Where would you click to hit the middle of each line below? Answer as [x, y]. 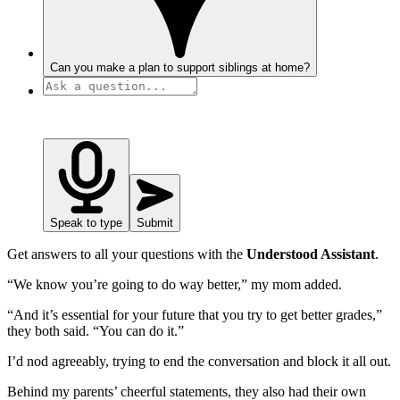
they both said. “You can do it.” [96, 330]
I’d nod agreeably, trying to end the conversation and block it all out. [199, 361]
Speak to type [86, 222]
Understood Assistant [311, 254]
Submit [155, 222]
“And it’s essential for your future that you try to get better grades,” [195, 314]
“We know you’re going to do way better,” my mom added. [175, 284]
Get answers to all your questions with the [127, 254]
